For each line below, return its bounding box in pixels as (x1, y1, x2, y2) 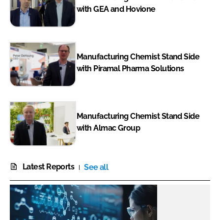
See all (84, 163, 109, 172)
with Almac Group (77, 123, 140, 133)
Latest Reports (23, 162, 75, 172)
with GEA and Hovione (77, 4, 156, 14)
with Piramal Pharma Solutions (77, 63, 184, 73)
